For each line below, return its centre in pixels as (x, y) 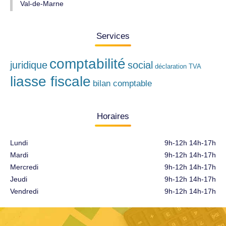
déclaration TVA (178, 66)
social (140, 65)
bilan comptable (122, 83)
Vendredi (24, 191)
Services (113, 36)
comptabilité (88, 64)
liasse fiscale (50, 81)
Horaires (113, 116)
